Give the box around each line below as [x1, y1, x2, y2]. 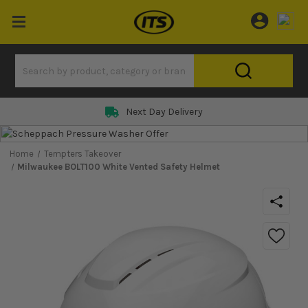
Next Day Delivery [126, 106, 203, 118]
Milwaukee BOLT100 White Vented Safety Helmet [17, 162, 221, 172]
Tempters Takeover [43, 148, 121, 159]
